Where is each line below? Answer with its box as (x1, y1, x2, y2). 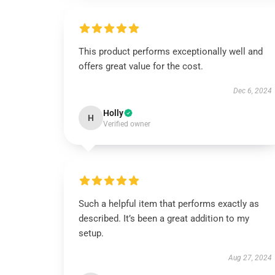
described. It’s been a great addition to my (79, 213, 249, 224)
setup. (79, 228, 106, 239)
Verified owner (103, 120, 150, 128)
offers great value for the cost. (79, 61, 203, 72)
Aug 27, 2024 (228, 254, 272, 262)
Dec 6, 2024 (233, 87, 272, 95)
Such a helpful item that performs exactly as (79, 198, 259, 209)
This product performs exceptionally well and (79, 46, 263, 57)
